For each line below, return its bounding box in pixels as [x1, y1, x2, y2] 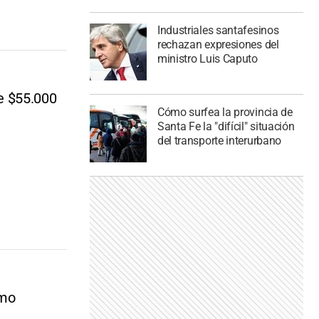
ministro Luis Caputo [157, 52, 258, 66]
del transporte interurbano [157, 134, 282, 148]
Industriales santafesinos [157, 23, 279, 38]
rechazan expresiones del [157, 38, 279, 52]
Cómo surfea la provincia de [157, 105, 293, 120]
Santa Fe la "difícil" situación [157, 120, 295, 134]
